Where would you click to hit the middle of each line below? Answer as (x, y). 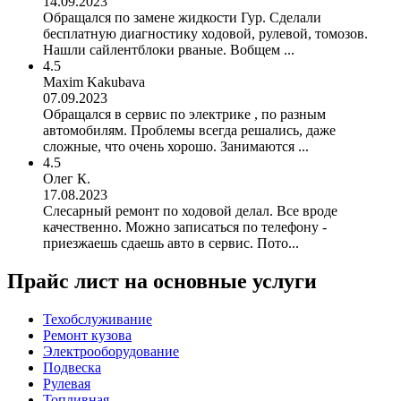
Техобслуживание (98, 319)
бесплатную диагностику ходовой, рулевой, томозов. (205, 33)
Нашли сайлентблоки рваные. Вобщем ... (169, 49)
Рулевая (67, 383)
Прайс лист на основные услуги (162, 281)
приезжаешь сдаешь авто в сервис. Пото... (171, 243)
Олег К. (67, 178)
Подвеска (72, 367)
